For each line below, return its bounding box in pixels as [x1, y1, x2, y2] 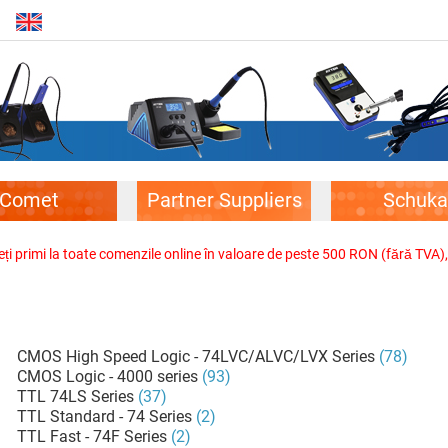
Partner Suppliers [146, 189, 302, 212]
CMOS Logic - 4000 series [17, 367, 199, 386]
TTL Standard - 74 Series [17, 407, 193, 426]
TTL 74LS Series [17, 387, 135, 406]
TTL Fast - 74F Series [17, 427, 168, 446]
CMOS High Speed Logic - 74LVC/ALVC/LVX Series [17, 347, 376, 366]
